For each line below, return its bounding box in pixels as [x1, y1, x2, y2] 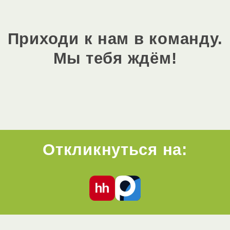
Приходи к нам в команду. [7, 29, 223, 48]
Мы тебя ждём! [53, 49, 177, 67]
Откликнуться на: [43, 140, 187, 159]
